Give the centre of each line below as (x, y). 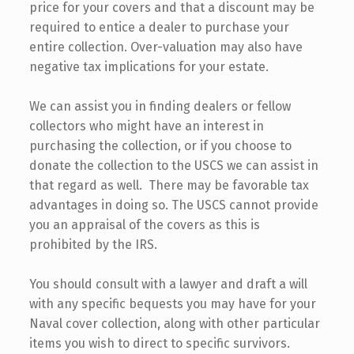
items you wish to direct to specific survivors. (159, 343)
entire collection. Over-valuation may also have (166, 47)
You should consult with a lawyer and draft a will (168, 284)
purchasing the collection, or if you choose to (160, 145)
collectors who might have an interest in (146, 126)
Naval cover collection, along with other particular (174, 323)
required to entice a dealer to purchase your (159, 27)
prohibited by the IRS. (93, 244)
